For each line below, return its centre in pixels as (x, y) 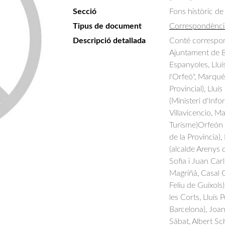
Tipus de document (107, 26)
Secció (85, 12)
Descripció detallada (109, 41)
